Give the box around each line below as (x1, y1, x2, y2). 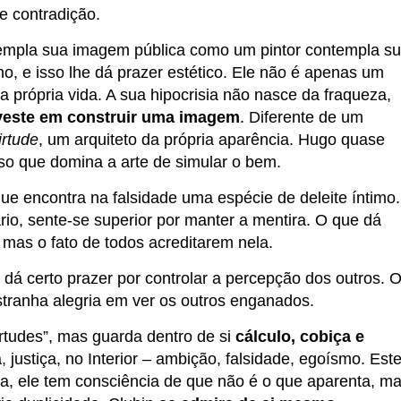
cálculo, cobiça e (235, 328, 364, 346)
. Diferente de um (240, 108, 363, 127)
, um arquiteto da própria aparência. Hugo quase (38, 131, 385, 149)
